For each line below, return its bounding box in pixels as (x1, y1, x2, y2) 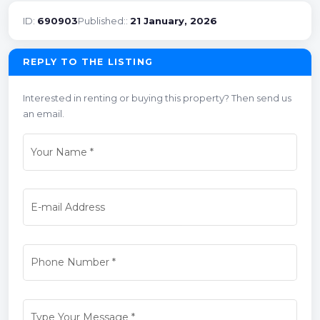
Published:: (78, 14, 130, 26)
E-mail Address (30, 201, 105, 214)
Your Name (30, 146, 87, 159)
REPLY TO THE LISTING (23, 56, 153, 67)
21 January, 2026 (130, 14, 217, 26)
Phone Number (30, 256, 109, 269)
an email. (23, 107, 64, 119)
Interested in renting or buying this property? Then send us (23, 91, 291, 104)
